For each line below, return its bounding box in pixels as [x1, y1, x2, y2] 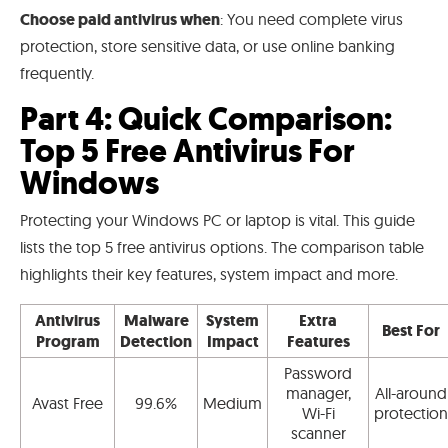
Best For [382, 319, 440, 341]
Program [35, 330, 100, 352]
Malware [123, 309, 189, 331]
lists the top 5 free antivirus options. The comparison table [20, 236, 424, 257]
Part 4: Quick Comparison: [20, 96, 392, 141]
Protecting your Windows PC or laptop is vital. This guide [20, 209, 415, 230]
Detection [120, 330, 192, 352]
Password [284, 362, 352, 383]
